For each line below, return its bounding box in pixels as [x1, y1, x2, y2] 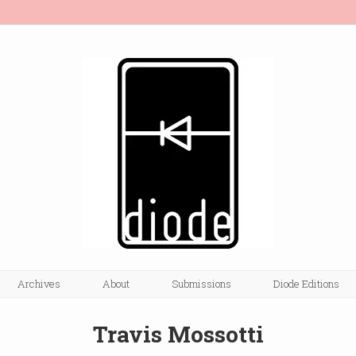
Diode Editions [273, 277, 339, 292]
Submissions [171, 277, 231, 292]
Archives [17, 277, 60, 292]
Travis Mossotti [92, 319, 264, 350]
